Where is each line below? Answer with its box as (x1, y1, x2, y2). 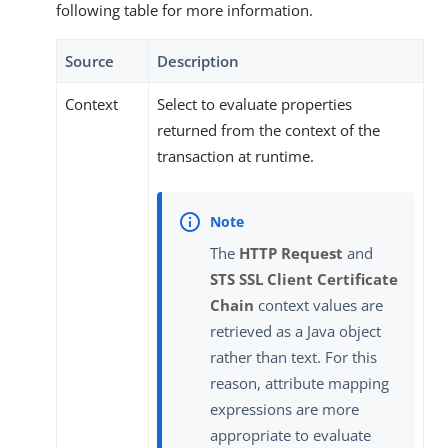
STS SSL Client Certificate (210, 268, 398, 289)
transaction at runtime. (157, 146, 314, 167)
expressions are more (210, 398, 359, 419)
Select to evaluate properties (157, 94, 352, 115)
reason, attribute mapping (210, 372, 389, 393)
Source (65, 51, 114, 72)
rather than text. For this (210, 346, 377, 367)
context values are (254, 294, 383, 315)
